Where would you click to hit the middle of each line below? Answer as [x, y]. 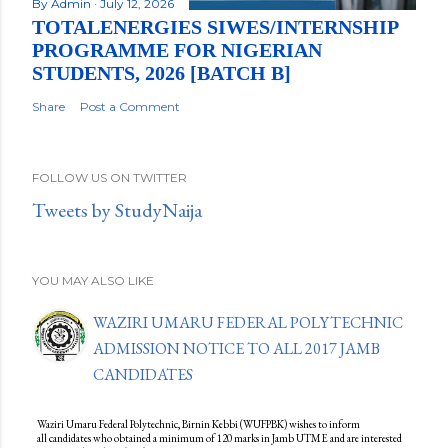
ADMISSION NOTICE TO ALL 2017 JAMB [236, 349]
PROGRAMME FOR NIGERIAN [177, 50]
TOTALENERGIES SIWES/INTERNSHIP [215, 27]
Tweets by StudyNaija [117, 210]
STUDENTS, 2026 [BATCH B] [161, 73]
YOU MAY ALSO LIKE [93, 281]
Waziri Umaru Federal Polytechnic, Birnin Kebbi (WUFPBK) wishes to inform [198, 424]
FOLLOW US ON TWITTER [109, 178]
